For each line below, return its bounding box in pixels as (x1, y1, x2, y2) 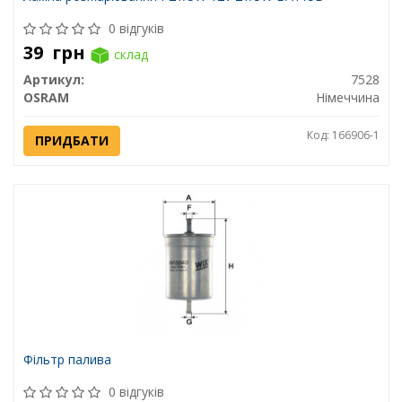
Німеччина (315, 88, 380, 106)
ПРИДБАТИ (34, 131, 109, 149)
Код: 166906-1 (306, 127, 380, 143)
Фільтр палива (22, 350, 111, 368)
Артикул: (22, 70, 84, 88)
